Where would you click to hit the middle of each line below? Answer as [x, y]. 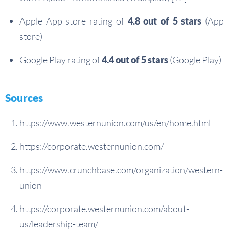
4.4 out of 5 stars [135, 60]
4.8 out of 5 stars [165, 21]
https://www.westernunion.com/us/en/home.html [115, 123]
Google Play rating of [61, 60]
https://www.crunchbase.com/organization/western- [121, 170]
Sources [24, 98]
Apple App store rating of [74, 21]
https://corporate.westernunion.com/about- [104, 209]
